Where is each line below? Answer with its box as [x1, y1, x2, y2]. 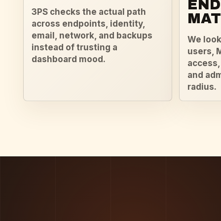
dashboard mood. [32, 54, 106, 65]
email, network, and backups [32, 31, 152, 41]
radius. [187, 82, 217, 92]
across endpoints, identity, [32, 19, 145, 29]
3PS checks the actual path [32, 7, 146, 17]
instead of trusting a [32, 42, 117, 53]
